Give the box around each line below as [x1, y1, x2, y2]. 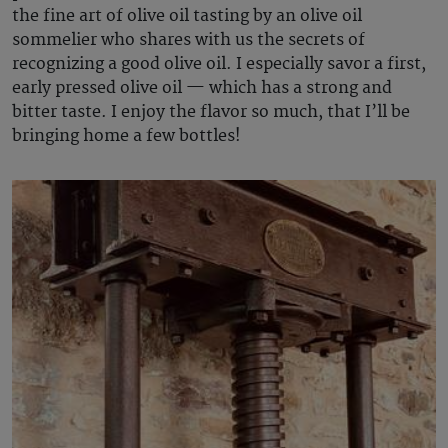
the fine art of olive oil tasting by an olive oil [12, 6, 362, 27]
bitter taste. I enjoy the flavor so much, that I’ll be [12, 102, 410, 123]
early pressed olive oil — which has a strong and [12, 78, 392, 99]
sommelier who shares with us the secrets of [12, 30, 365, 51]
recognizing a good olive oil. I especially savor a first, [12, 54, 426, 75]
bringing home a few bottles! [12, 126, 245, 147]
